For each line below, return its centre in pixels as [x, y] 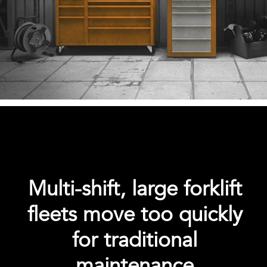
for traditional [135, 240]
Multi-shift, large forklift [135, 189]
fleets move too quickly [135, 215]
